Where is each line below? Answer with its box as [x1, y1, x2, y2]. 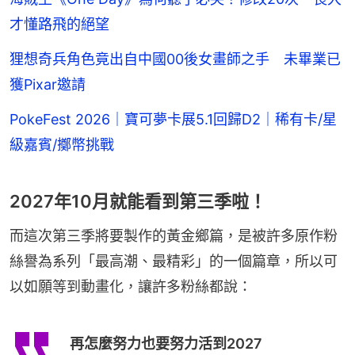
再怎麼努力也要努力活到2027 [70, 335, 262, 353]
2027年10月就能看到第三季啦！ [10, 191, 266, 212]
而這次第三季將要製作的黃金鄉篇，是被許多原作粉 [10, 227, 338, 245]
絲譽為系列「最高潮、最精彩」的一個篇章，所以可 [10, 253, 338, 270]
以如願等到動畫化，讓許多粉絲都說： [10, 278, 252, 296]
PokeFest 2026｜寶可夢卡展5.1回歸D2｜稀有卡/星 [10, 111, 337, 128]
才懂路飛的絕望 [10, 16, 109, 33]
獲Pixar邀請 [10, 76, 86, 94]
